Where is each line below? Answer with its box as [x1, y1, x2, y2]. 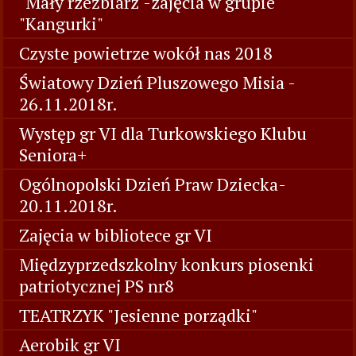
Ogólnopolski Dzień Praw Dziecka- [19, 172, 285, 195]
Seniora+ [19, 143, 87, 166]
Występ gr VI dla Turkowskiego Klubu [19, 122, 307, 145]
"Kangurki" [19, 12, 103, 35]
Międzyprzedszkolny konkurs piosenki [19, 253, 314, 276]
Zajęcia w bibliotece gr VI [19, 223, 212, 246]
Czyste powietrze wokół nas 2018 [19, 41, 273, 64]
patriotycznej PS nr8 [19, 274, 174, 297]
